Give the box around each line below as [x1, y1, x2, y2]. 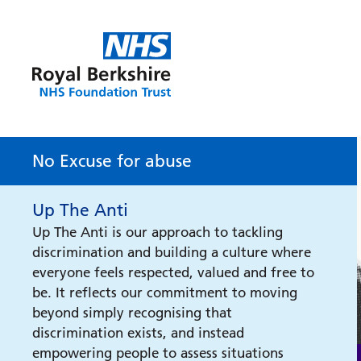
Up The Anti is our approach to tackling [32, 224, 283, 240]
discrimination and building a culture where [32, 244, 311, 260]
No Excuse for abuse [32, 151, 192, 171]
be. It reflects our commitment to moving [32, 284, 297, 301]
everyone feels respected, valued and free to [32, 264, 314, 280]
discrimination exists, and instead [32, 325, 244, 341]
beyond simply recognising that [32, 305, 232, 321]
